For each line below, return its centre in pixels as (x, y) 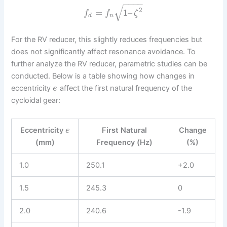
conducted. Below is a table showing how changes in (103, 76)
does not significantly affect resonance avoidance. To (104, 52)
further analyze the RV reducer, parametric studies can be (109, 64)
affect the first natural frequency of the (125, 88)
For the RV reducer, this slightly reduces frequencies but (107, 40)
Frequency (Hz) (124, 142)
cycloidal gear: (36, 101)
